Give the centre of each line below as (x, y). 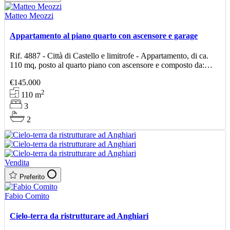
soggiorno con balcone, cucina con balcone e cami (91, 74)
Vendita (17, 162)
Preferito (32, 177)
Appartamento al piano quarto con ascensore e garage (104, 36)
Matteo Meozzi (29, 15)
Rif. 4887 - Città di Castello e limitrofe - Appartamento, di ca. (109, 56)
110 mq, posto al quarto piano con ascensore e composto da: (107, 65)
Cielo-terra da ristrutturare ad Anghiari (79, 216)
